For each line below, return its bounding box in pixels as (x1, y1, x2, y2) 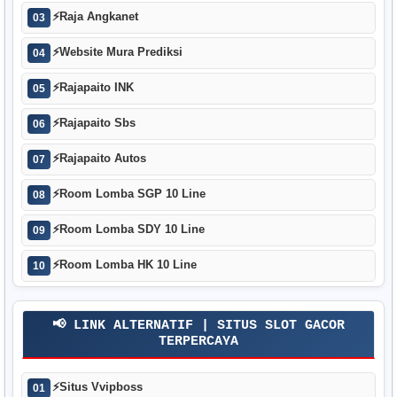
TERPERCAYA (159, 333, 238, 349)
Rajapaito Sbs (59, 116, 136, 130)
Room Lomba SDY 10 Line (59, 222, 205, 237)
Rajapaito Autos (59, 152, 146, 166)
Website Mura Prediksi (59, 45, 183, 59)
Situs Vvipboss (59, 380, 143, 394)
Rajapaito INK (59, 81, 134, 95)
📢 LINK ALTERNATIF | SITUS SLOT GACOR (52, 317, 345, 333)
